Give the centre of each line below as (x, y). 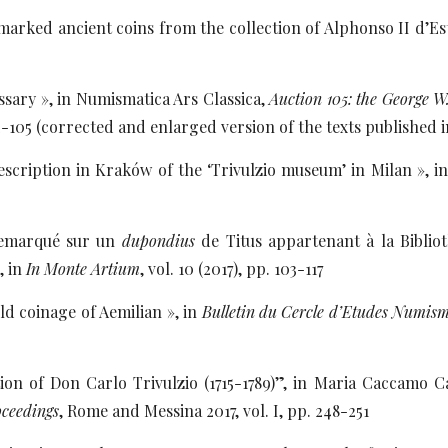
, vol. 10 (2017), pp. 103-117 (232, 268)
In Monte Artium (81, 268)
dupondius (158, 240)
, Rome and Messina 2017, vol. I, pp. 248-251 (214, 410)
